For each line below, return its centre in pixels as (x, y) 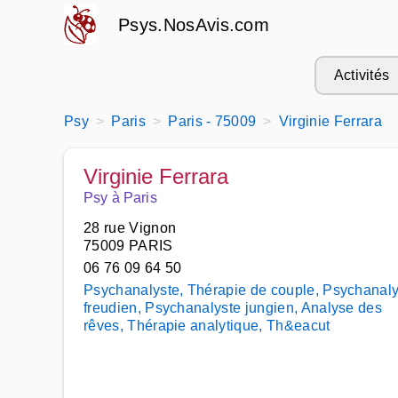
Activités (362, 75)
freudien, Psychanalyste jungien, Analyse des (233, 308)
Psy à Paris (120, 198)
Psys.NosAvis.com (194, 25)
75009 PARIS (128, 246)
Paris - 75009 (212, 121)
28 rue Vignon (130, 228)
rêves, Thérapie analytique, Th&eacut (207, 326)
